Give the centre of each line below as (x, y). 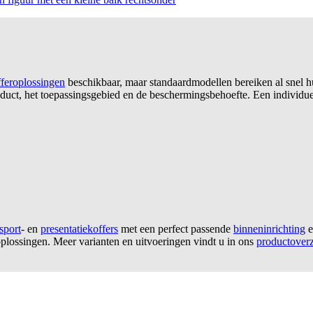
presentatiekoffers (79, 229)
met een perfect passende (176, 229)
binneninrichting (269, 229)
